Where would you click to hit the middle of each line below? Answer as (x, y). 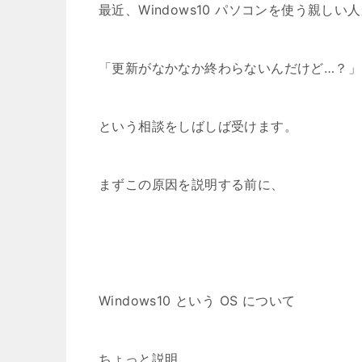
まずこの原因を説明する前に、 (192, 184)
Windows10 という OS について (197, 301)
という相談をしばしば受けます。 (198, 126)
